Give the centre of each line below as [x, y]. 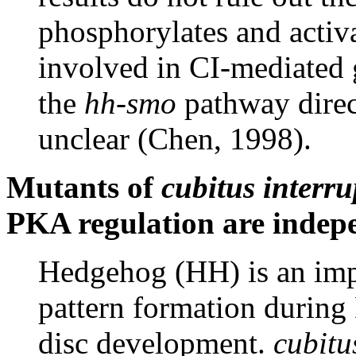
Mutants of [84, 188]
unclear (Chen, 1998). [175, 139]
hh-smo [130, 103]
